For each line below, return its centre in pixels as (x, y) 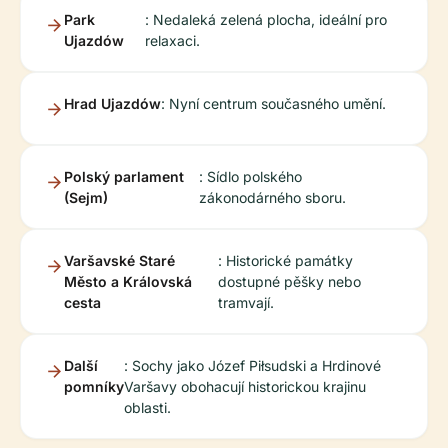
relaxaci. (173, 40)
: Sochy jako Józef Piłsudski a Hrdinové (252, 365)
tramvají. (245, 302)
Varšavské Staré (119, 260)
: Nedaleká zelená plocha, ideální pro (266, 19)
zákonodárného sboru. (272, 197)
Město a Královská (128, 281)
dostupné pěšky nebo (289, 281)
